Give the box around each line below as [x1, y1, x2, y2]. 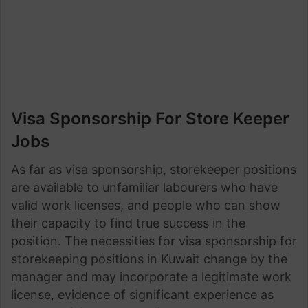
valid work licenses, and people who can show [11, 198, 280, 212]
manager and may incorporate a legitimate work [11, 269, 291, 284]
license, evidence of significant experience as [11, 287, 274, 302]
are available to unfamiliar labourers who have [11, 180, 278, 195]
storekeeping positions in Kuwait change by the [11, 252, 287, 266]
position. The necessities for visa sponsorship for [11, 234, 297, 248]
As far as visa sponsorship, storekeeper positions [11, 162, 296, 177]
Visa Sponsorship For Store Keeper [11, 109, 289, 129]
